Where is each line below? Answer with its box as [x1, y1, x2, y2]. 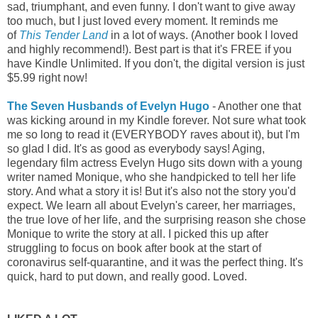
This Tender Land [19, 28, 108, 41]
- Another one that [209, 99, 301, 112]
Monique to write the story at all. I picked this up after [7, 227, 268, 240]
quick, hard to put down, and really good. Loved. [7, 270, 247, 283]
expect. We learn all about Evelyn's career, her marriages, [7, 199, 295, 212]
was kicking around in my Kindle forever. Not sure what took [7, 114, 306, 126]
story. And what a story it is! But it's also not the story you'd [7, 185, 296, 197]
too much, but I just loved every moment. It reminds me [7, 14, 278, 27]
